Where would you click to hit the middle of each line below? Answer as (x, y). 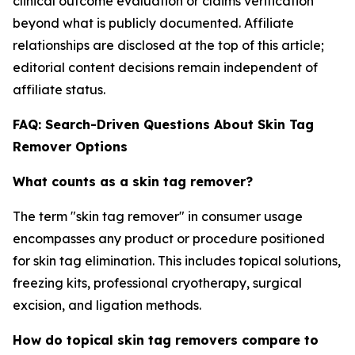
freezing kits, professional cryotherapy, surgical (157, 283)
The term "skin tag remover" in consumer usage (158, 216)
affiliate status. (59, 90)
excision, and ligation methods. (107, 305)
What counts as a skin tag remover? (133, 181)
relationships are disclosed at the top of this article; (168, 45)
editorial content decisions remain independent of (165, 67)
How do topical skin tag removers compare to (166, 340)
